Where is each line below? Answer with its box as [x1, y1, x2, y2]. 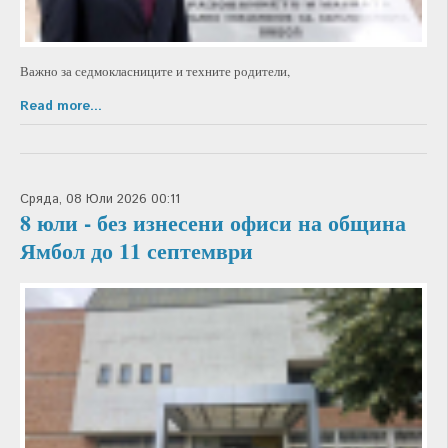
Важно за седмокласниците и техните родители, [20, 62, 290, 81]
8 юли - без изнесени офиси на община [20, 206, 406, 240]
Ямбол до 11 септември [20, 234, 253, 268]
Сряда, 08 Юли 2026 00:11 [20, 190, 180, 210]
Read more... [20, 97, 102, 117]
